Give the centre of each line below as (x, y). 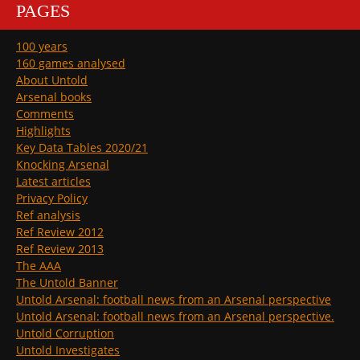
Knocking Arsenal (63, 164)
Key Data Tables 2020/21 (82, 147)
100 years (42, 46)
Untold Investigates (68, 350)
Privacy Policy (52, 198)
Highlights (43, 130)
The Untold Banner (67, 282)
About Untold (52, 80)
